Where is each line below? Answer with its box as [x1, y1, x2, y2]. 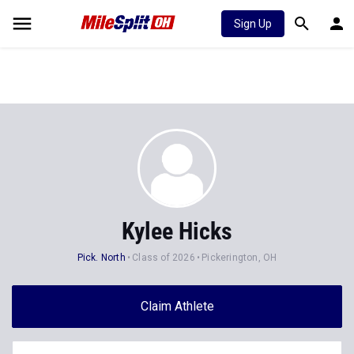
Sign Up [234, 17, 272, 30]
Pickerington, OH [201, 252, 277, 263]
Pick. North [77, 252, 126, 263]
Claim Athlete [140, 299, 214, 314]
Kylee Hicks [122, 217, 232, 245]
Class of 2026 [132, 252, 195, 263]
